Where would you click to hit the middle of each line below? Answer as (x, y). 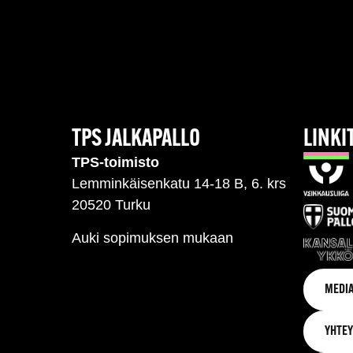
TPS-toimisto (116, 163)
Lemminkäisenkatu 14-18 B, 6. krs (179, 184)
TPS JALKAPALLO (136, 140)
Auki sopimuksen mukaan (153, 238)
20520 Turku (111, 205)
